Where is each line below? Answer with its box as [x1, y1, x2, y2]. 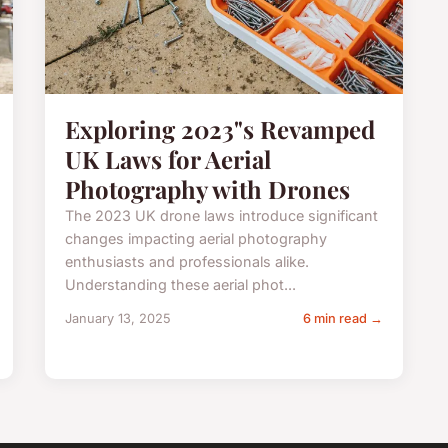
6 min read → [302, 310, 383, 326]
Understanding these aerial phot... [65, 275, 297, 293]
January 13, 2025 [65, 310, 172, 326]
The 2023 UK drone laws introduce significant [65, 206, 379, 224]
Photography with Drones [65, 172, 351, 205]
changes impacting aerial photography [65, 229, 328, 247]
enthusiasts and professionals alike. [65, 252, 310, 270]
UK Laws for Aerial [65, 142, 272, 175]
